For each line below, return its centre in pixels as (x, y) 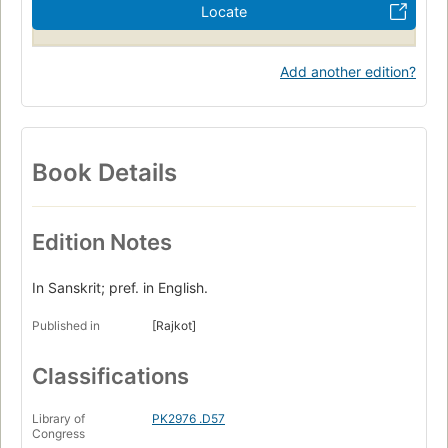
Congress (58, 434)
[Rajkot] (174, 326)
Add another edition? (348, 71)
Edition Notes (102, 242)
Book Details (104, 172)
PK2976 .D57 (188, 419)
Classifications (110, 376)
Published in (66, 326)
